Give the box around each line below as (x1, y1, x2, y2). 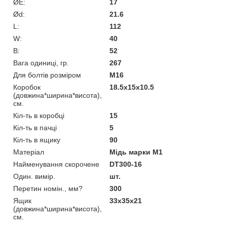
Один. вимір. (13, 172, 55, 180)
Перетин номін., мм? (13, 184, 83, 193)
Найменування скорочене (13, 160, 99, 168)
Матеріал (13, 147, 44, 156)
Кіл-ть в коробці (13, 111, 64, 120)
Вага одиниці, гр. (13, 58, 69, 67)
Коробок (13, 83, 41, 91)
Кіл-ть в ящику (13, 135, 60, 144)
